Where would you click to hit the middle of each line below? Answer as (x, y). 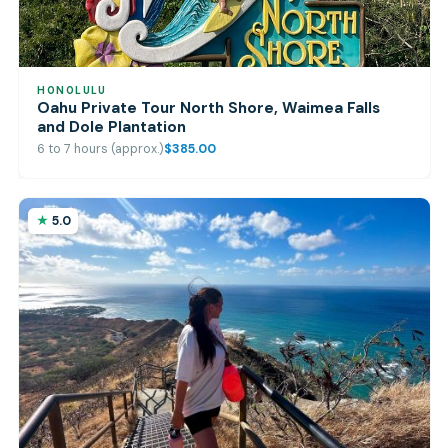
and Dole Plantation (112, 126)
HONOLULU (72, 90)
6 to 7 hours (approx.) (101, 149)
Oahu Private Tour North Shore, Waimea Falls (209, 107)
